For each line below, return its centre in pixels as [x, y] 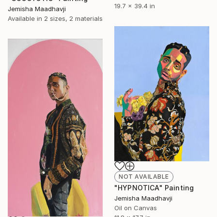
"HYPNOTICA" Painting [154, 187]
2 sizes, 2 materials [73, 18]
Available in [26, 18]
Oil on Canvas [136, 208]
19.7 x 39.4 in [135, 6]
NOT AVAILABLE [144, 176]
